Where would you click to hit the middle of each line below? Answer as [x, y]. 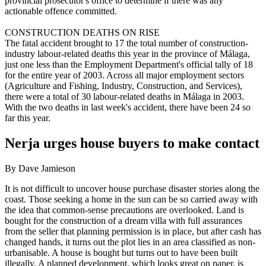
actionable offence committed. [61, 11]
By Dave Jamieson [40, 168]
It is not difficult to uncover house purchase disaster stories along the [132, 188]
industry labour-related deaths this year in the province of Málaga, [127, 54]
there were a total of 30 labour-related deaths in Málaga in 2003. [124, 97]
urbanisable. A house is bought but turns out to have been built [121, 252]
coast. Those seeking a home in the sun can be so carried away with [131, 199]
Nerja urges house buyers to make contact [132, 143]
